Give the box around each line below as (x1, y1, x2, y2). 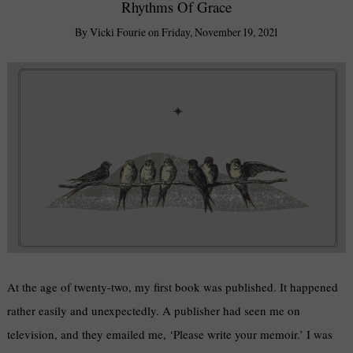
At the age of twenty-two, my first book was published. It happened (7, 279, 339, 295)
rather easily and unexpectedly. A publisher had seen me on (7, 303, 301, 319)
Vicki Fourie (90, 24, 146, 39)
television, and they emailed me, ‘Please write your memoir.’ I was (7, 326, 333, 343)
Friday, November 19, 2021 (162, 24, 278, 39)
